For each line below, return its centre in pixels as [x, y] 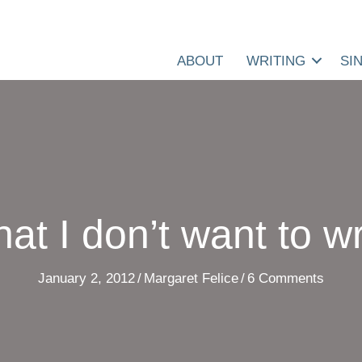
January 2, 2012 [86, 278]
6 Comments [286, 278]
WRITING [276, 61]
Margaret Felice [191, 278]
